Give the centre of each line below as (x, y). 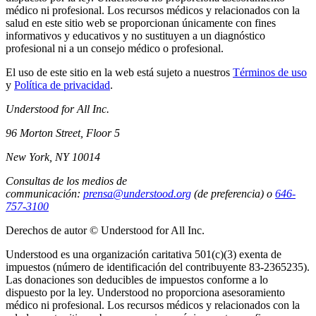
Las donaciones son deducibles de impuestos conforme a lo (137, 279)
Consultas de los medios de (66, 181)
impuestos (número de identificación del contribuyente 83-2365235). (158, 267)
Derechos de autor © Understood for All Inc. (107, 230)
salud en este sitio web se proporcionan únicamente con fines (141, 23)
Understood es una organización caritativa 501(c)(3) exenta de (144, 254)
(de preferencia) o (233, 193)
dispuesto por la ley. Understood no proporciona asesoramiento (145, 292)
